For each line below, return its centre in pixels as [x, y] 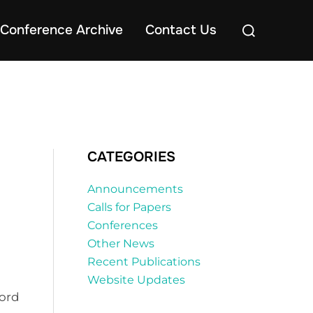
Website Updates [136, 280]
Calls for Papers [129, 208]
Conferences [123, 226]
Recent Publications [144, 262]
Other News [121, 244]
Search [255, 23]
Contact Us [181, 30]
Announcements [135, 189]
